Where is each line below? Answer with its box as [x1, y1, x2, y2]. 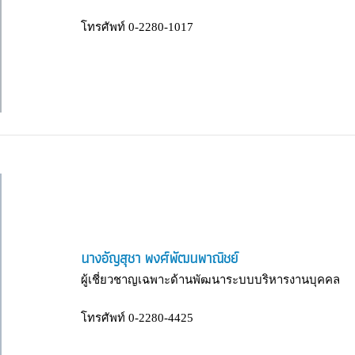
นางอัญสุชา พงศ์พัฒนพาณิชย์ [81, 246, 238, 269]
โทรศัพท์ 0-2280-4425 [81, 311, 193, 324]
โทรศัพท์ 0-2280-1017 [81, 20, 193, 33]
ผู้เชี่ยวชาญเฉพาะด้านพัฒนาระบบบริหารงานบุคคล [81, 273, 340, 286]
